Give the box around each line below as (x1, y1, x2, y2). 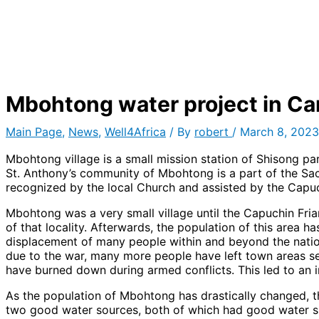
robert (194, 124, 232, 139)
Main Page (6, 124, 62, 139)
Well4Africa (105, 124, 166, 139)
